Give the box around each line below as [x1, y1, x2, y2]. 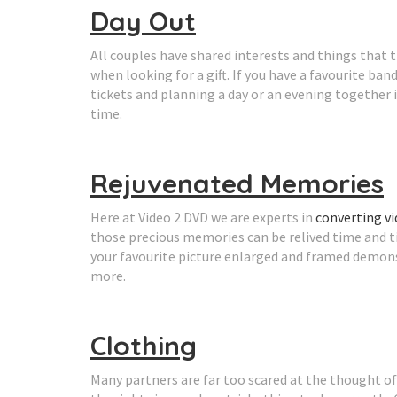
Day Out [90, 4, 196, 38]
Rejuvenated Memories [90, 167, 384, 200]
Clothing [90, 329, 197, 362]
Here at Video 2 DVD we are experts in [90, 208, 315, 226]
